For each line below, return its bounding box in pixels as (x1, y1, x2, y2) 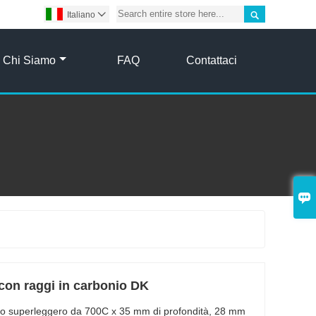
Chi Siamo (3, 54, 56, 66)
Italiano (67, 10, 95, 20)
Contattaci (186, 54, 237, 66)
